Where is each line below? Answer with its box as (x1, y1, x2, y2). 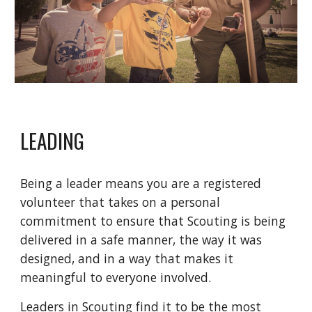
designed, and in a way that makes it (20, 249, 234, 267)
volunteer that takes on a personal (20, 193, 221, 210)
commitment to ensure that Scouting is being (20, 212, 286, 229)
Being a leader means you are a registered (20, 174, 262, 192)
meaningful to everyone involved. (20, 268, 212, 286)
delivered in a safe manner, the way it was (20, 231, 263, 248)
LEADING (20, 125, 85, 155)
